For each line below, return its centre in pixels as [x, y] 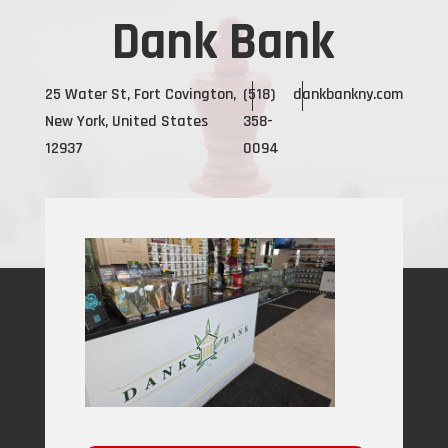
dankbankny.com [348, 94]
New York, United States [126, 121]
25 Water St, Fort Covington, [140, 94]
